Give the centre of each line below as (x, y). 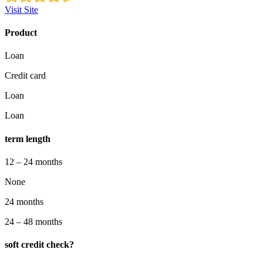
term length (28, 139)
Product (21, 33)
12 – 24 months (33, 162)
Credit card (25, 76)
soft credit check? (39, 245)
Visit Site (21, 9)
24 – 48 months (33, 222)
